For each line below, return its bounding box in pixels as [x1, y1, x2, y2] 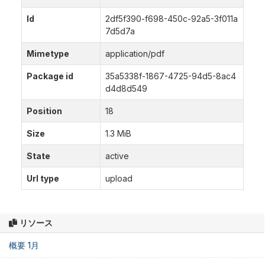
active [105, 151, 129, 161]
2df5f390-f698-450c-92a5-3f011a [105, 14, 238, 24]
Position [27, 106, 62, 116]
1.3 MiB [105, 128, 131, 138]
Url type [27, 173, 59, 183]
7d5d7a [105, 26, 135, 36]
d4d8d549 [105, 83, 147, 93]
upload [105, 173, 132, 183]
